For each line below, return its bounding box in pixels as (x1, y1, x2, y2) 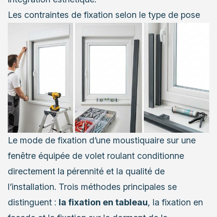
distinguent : (8, 197, 59, 207)
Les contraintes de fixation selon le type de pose (8, 9, 200, 20)
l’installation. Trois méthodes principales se (8, 181, 177, 192)
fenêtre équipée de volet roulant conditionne (8, 150, 184, 161)
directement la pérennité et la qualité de (8, 166, 165, 176)
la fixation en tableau (59, 197, 148, 207)
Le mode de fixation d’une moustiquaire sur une (8, 135, 196, 145)
